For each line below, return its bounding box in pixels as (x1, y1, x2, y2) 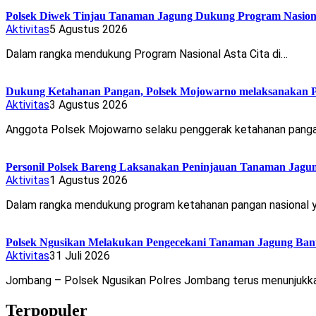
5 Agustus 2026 (49, 22, 128, 36)
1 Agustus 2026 (49, 173, 128, 187)
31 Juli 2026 (49, 248, 110, 262)
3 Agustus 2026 (49, 97, 128, 111)
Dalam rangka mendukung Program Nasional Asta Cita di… (6, 47, 288, 61)
